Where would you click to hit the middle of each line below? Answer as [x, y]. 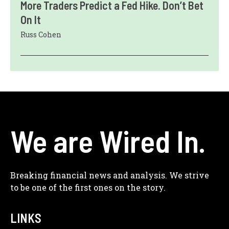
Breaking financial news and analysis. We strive [110, 175]
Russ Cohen [41, 35]
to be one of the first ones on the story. [88, 188]
